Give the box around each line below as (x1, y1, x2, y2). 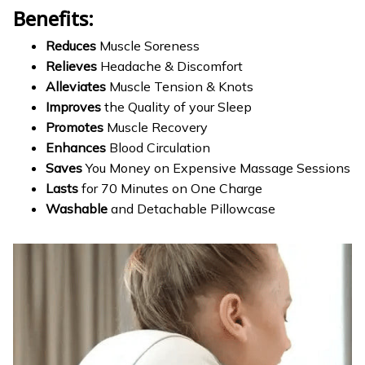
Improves (46, 98, 101, 115)
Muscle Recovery (103, 118, 208, 135)
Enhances (46, 139, 106, 156)
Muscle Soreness (96, 37, 200, 54)
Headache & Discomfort (97, 57, 243, 74)
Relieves (46, 57, 97, 74)
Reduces (46, 37, 96, 54)
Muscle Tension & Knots (106, 77, 253, 95)
